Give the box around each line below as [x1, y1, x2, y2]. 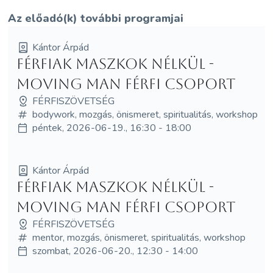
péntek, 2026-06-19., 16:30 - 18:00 [32, 121, 191, 135]
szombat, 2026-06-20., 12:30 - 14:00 [32, 244, 198, 258]
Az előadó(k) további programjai [8, 10, 184, 26]
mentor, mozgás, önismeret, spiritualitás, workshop [32, 230, 246, 244]
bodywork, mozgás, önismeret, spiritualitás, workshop [32, 107, 258, 121]
